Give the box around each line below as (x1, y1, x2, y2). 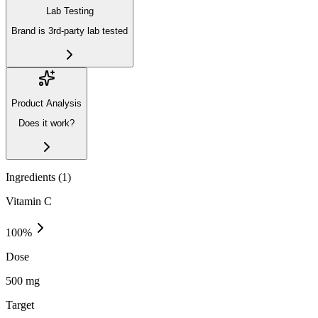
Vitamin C (6, 194, 52, 207)
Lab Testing (45, 6, 94, 16)
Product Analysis (11, 97, 82, 109)
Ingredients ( (6, 170, 62, 183)
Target (6, 298, 34, 311)
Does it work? (18, 118, 75, 129)
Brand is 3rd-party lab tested (11, 26, 128, 37)
